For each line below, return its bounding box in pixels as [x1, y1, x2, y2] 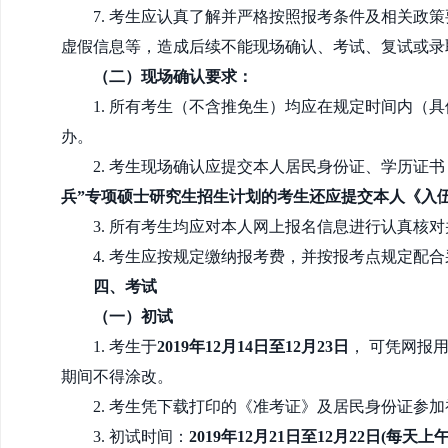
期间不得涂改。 [61, 368, 173, 385]
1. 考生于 [93, 338, 157, 355]
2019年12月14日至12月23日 [157, 338, 349, 355]
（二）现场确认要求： [93, 68, 254, 85]
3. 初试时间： [93, 428, 189, 445]
